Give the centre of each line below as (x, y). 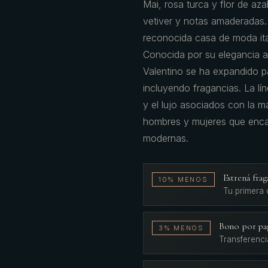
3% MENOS (181, 228)
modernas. (165, 138)
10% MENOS (183, 179)
